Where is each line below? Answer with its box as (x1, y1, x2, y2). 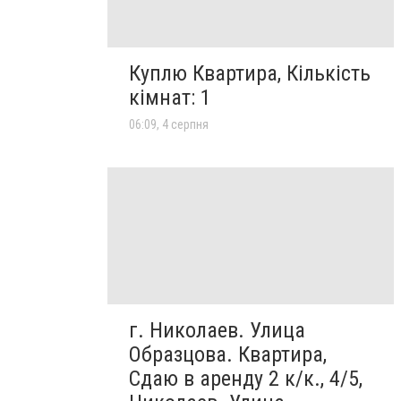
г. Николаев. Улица (129, 317, 305, 343)
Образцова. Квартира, (129, 341, 327, 367)
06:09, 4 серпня (129, 117, 209, 132)
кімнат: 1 (129, 85, 211, 111)
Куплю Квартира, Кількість (129, 61, 371, 87)
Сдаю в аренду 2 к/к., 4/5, (129, 365, 363, 391)
